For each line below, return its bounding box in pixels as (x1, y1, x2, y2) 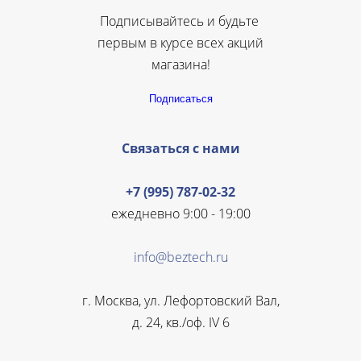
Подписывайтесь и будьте (99, 11, 262, 30)
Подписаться (148, 93, 213, 106)
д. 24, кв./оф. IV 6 (131, 313, 230, 331)
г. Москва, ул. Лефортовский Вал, (81, 291, 280, 309)
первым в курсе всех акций (98, 33, 263, 52)
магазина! (151, 55, 210, 73)
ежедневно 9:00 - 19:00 (110, 204, 251, 222)
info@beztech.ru (133, 247, 228, 266)
